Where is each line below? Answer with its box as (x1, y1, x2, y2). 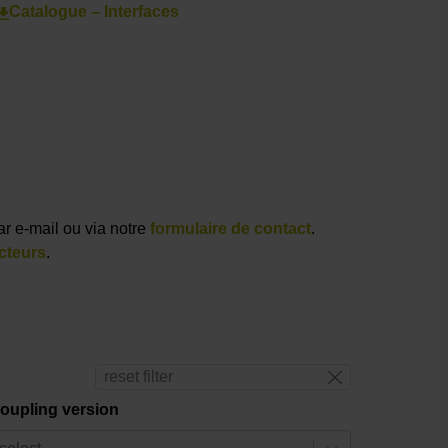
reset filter (103, 368, 173, 386)
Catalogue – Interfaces (8, 3, 179, 21)
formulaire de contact (150, 220, 311, 238)
